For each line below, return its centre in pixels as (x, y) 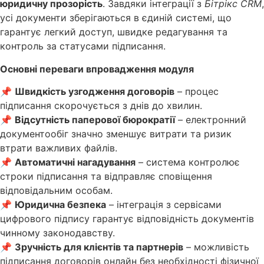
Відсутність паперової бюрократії (95, 120)
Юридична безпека (60, 205)
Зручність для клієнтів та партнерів (99, 247)
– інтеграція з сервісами (164, 205)
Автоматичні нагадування (75, 162)
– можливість (216, 247)
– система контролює (188, 162)
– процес (197, 92)
